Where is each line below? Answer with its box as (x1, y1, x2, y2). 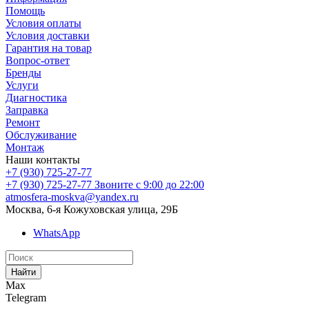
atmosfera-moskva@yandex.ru (6, 190, 139, 203)
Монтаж (6, 141, 44, 153)
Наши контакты (6, 153, 80, 166)
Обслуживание (6, 128, 77, 141)
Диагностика (6, 91, 67, 103)
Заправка (6, 103, 48, 116)
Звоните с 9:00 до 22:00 (94, 178, 204, 190)
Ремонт (6, 116, 40, 128)
